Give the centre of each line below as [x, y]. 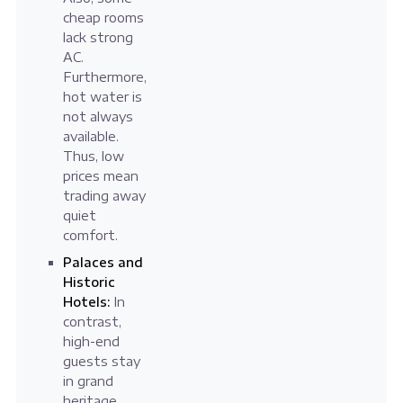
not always [98, 117]
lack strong [98, 38]
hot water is [102, 97]
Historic [89, 282]
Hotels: [86, 302]
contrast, [92, 322]
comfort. [90, 236]
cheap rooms [103, 18]
